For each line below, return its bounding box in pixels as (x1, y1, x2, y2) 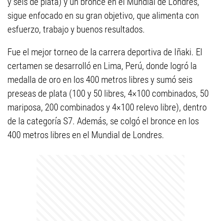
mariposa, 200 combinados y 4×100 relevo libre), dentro (7, 102, 207, 113)
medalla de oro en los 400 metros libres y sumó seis (7, 74, 192, 85)
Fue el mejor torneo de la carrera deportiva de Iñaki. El (7, 46, 202, 58)
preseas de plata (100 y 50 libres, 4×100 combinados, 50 (7, 88, 209, 99)
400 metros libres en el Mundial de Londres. (7, 129, 164, 141)
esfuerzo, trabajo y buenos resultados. (7, 24, 145, 35)
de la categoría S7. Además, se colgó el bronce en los (7, 115, 199, 127)
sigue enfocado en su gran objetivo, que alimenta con (7, 10, 199, 21)
